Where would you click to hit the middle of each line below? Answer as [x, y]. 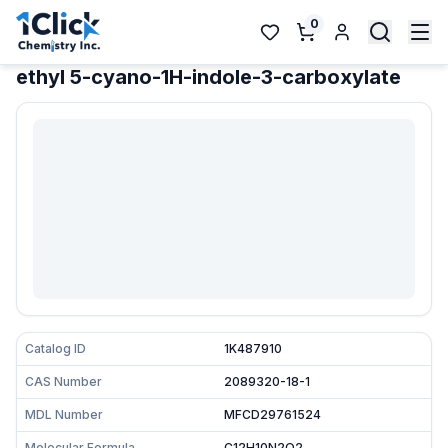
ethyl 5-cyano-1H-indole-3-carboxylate [208, 77]
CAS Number [63, 381]
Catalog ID [55, 348]
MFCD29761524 [272, 414]
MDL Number [64, 414]
